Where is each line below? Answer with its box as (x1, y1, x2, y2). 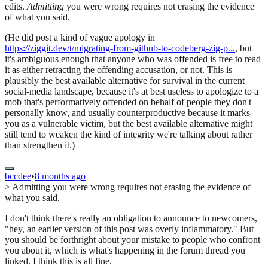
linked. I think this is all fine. (5, 256, 112, 267)
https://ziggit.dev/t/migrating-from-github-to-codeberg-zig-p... (5, 43, 235, 54)
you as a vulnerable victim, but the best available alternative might (5, 118, 252, 129)
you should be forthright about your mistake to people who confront (5, 234, 260, 245)
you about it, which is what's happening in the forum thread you (5, 245, 245, 256)
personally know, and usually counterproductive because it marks (5, 108, 250, 118)
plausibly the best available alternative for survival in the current (5, 75, 245, 86)
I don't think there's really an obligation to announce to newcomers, (5, 213, 257, 224)
